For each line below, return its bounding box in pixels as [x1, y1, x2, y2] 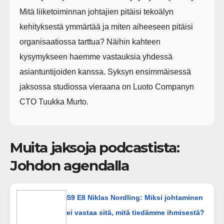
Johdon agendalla [10, 156, 129, 174]
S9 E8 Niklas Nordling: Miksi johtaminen [66, 193, 203, 201]
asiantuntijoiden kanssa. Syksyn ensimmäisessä [19, 67, 191, 76]
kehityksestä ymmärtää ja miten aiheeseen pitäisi [19, 22, 193, 31]
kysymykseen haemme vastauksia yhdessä [19, 52, 173, 61]
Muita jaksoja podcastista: [10, 138, 179, 156]
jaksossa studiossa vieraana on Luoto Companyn [19, 82, 194, 91]
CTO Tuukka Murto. [19, 97, 89, 106]
